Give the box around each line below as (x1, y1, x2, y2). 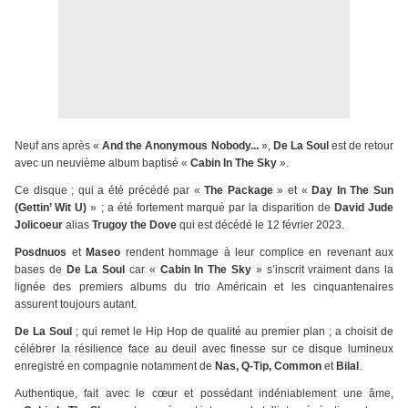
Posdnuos (15, 246, 72, 260)
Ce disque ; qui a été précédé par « (15, 184, 205, 198)
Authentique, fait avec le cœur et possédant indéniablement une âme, (15, 387, 393, 401)
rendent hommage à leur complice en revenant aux (125, 246, 393, 260)
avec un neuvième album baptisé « (15, 157, 190, 170)
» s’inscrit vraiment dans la (251, 263, 394, 277)
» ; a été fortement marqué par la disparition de (87, 201, 334, 215)
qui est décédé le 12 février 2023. (177, 219, 344, 232)
